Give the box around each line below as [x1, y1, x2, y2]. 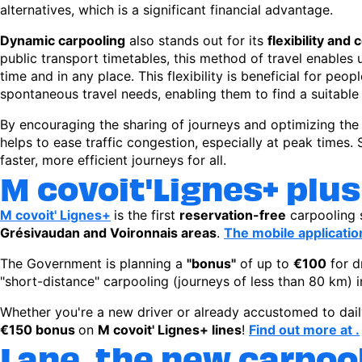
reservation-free [179, 207, 286, 223]
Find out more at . [249, 322, 360, 338]
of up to [236, 255, 293, 271]
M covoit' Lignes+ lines [98, 322, 242, 338]
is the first [114, 207, 179, 223]
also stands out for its [125, 32, 267, 48]
